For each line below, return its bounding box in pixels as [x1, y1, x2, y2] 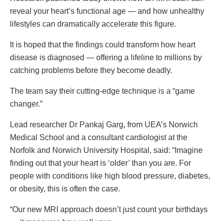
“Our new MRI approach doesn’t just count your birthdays [10, 205, 208, 214]
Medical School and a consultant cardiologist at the [10, 133, 187, 142]
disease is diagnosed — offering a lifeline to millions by [10, 53, 202, 62]
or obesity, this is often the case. [10, 184, 120, 193]
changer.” [10, 100, 42, 109]
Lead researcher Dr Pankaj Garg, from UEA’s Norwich [10, 120, 198, 129]
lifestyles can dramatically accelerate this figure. [10, 20, 176, 29]
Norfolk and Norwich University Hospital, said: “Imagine [10, 146, 203, 155]
